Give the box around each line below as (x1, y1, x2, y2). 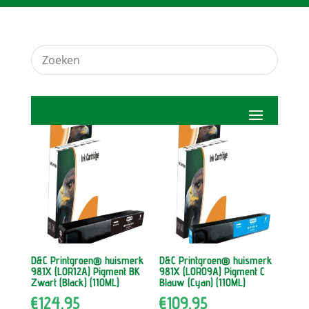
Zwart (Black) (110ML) (30, 276, 119, 290)
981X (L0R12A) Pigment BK (30, 265, 140, 279)
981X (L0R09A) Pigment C (159, 265, 266, 279)
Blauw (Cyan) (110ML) (159, 276, 246, 290)
